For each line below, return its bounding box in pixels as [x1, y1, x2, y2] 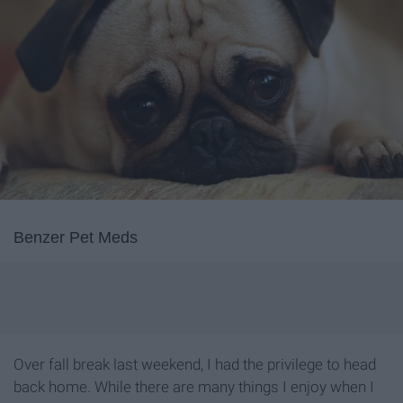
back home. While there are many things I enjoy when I [13, 378, 374, 397]
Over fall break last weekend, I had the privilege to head [13, 355, 376, 374]
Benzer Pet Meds [13, 228, 138, 247]
